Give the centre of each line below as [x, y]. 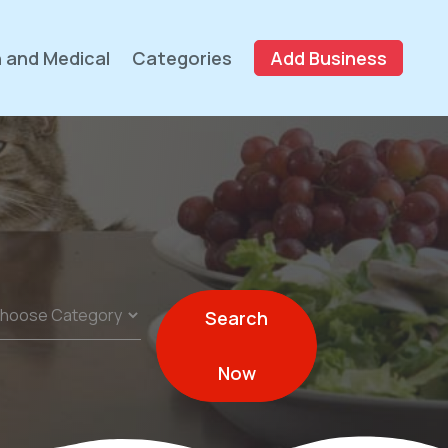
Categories [181, 58]
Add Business [328, 58]
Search [236, 318]
